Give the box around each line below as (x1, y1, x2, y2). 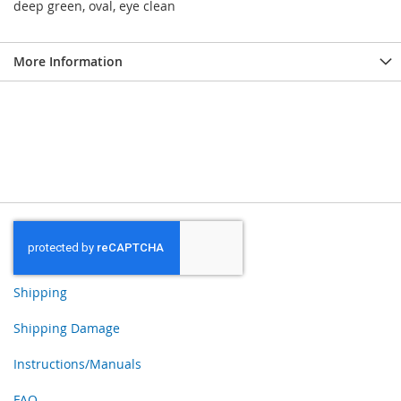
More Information (13, 53, 123, 71)
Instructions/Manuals (13, 355, 141, 373)
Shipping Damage (13, 320, 120, 337)
